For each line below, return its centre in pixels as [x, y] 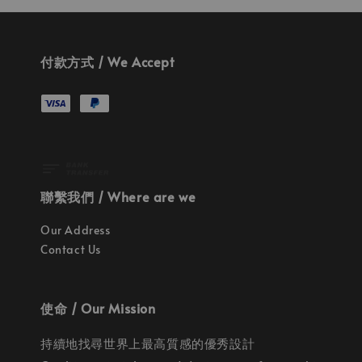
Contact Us [71, 249]
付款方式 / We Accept [107, 61]
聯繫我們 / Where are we [118, 196]
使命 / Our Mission [98, 308]
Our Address [76, 230]
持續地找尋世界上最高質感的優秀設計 [148, 343]
